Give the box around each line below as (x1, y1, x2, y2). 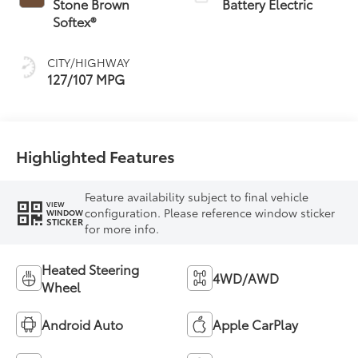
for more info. (85, 221, 160, 237)
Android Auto (42, 315, 124, 334)
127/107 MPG (47, 70, 125, 89)
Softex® (53, 12, 97, 31)
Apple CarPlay (213, 315, 298, 334)
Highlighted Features (16, 145, 176, 168)
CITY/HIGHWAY (47, 54, 130, 71)
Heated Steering (42, 260, 140, 279)
